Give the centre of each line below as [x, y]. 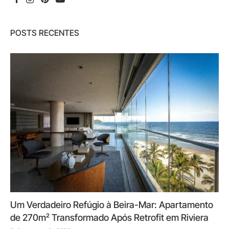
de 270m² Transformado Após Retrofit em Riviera [109, 218]
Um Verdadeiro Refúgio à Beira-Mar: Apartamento [112, 205]
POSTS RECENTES [45, 33]
